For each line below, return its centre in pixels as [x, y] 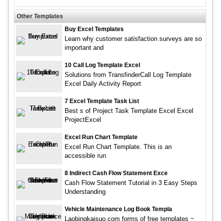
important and [84, 48]
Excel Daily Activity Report [103, 84]
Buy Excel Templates [94, 29]
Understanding [85, 192]
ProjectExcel [83, 120]
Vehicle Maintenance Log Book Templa [118, 209]
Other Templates [40, 17]
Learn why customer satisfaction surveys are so [133, 39]
